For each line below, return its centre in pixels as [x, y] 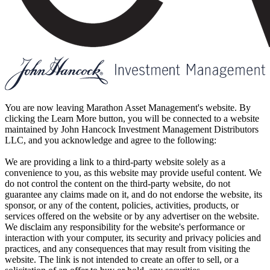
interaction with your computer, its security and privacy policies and [133, 237]
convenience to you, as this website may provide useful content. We [133, 172]
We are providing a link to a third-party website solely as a [115, 162]
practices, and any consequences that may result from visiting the [127, 248]
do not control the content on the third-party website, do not [118, 183]
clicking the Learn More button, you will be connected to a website [132, 118]
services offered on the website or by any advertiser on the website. [132, 216]
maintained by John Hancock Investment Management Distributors [132, 129]
